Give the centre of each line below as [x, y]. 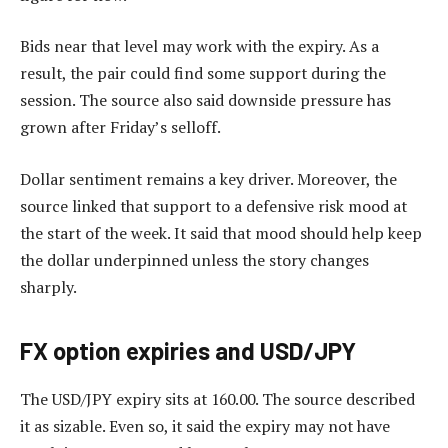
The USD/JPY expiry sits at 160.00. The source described [217, 399]
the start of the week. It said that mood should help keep [221, 232]
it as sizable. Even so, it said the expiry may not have [205, 426]
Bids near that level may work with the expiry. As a [199, 46]
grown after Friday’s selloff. [120, 127]
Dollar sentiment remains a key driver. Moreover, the [208, 178]
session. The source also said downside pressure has [205, 100]
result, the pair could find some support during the [203, 73]
